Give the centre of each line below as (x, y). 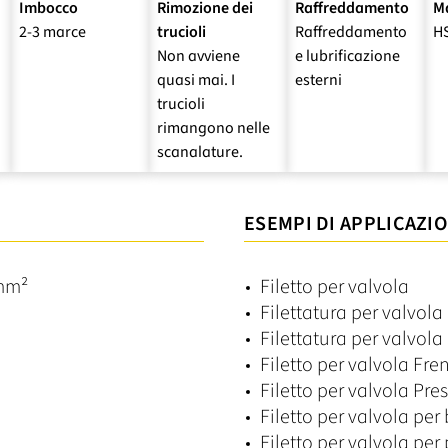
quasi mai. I (196, 79)
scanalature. (200, 151)
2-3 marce (52, 31)
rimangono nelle (213, 127)
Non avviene (198, 55)
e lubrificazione (347, 55)
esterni (318, 79)
